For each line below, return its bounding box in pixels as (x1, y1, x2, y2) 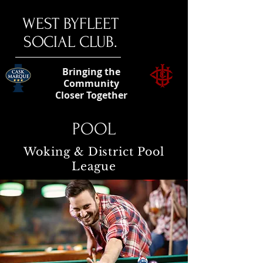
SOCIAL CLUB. (23, 33, 117, 51)
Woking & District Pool (23, 145, 164, 159)
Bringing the (62, 65, 120, 78)
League (71, 160, 117, 173)
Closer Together (55, 89, 127, 102)
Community (63, 77, 119, 90)
